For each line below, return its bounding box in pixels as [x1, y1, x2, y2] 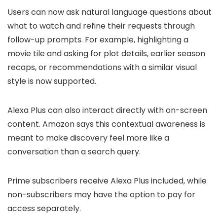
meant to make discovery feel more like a [7, 132, 169, 144]
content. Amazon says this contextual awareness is [7, 118, 205, 130]
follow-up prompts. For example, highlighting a [7, 34, 188, 45]
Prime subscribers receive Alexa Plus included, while [7, 175, 207, 186]
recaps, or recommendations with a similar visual [7, 62, 197, 73]
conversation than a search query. [7, 146, 141, 157]
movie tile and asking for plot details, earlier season [7, 48, 205, 59]
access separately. [7, 203, 81, 214]
